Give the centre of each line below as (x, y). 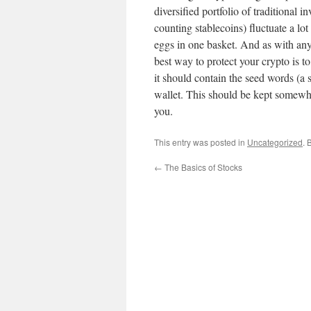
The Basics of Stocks (202, 167)
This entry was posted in (201, 142)
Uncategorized (275, 142)
